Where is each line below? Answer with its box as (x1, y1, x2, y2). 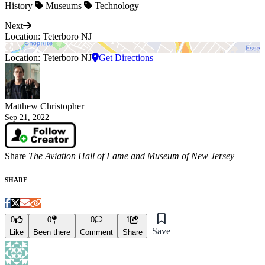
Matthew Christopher (5, 101, 84, 112)
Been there (33, 228, 70, 237)
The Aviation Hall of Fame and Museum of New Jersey (28, 151, 234, 161)
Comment (80, 228, 113, 237)
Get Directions (99, 53, 153, 63)
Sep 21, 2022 (5, 112, 49, 122)
